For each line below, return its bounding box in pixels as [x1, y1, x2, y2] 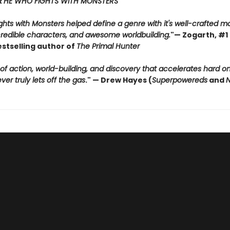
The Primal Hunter [76, 41, 140, 51]
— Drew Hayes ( [92, 75, 152, 85]
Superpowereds [151, 75, 207, 85]
